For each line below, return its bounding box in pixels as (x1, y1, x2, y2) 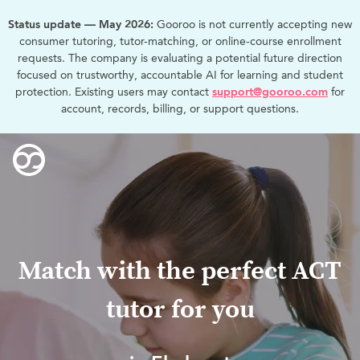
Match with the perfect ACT (18, 256, 342, 288)
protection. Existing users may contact (15, 85, 212, 99)
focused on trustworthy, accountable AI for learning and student (17, 68, 343, 82)
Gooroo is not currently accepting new (153, 18, 352, 31)
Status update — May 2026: (8, 18, 153, 31)
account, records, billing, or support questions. (61, 102, 299, 116)
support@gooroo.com (212, 85, 328, 99)
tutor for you (105, 294, 255, 326)
